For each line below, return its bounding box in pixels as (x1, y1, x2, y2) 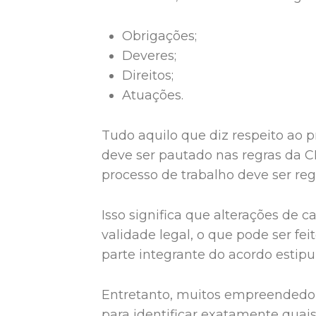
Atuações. (122, 87, 184, 104)
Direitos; (122, 68, 174, 84)
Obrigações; (122, 28, 197, 44)
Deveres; (122, 48, 177, 64)
